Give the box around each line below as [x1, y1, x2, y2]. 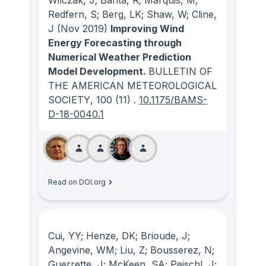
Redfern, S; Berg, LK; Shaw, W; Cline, [48, 8, 217, 21]
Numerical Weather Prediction [48, 51, 191, 64]
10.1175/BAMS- [139, 94, 207, 106]
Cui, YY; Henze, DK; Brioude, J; [48, 230, 190, 242]
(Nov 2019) [54, 23, 107, 35]
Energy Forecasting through [48, 37, 182, 49]
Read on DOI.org [48, 178, 106, 187]
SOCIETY [48, 94, 90, 106]
